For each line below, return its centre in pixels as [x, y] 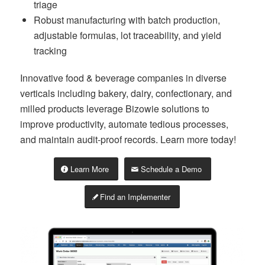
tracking [50, 51]
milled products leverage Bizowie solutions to [114, 109]
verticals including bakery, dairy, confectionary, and [126, 93]
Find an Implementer [135, 196]
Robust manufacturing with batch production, [127, 20]
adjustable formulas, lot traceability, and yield [127, 35]
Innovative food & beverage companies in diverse [123, 78]
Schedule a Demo [171, 169]
